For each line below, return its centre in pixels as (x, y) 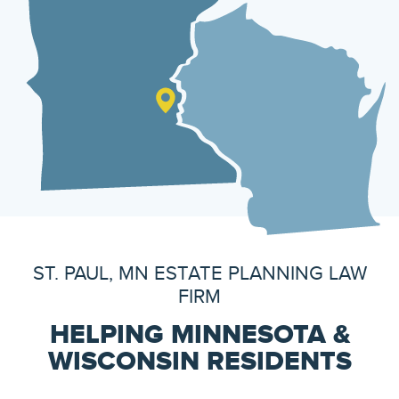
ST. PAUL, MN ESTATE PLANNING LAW (199, 274)
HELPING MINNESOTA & (199, 335)
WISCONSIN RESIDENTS (199, 362)
